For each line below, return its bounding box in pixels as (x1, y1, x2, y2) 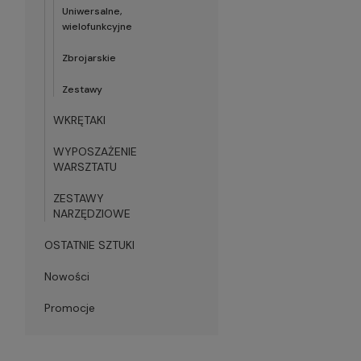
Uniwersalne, (62, 5, 122, 18)
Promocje (44, 301, 95, 315)
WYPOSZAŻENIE (53, 144, 137, 159)
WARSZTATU (53, 160, 117, 174)
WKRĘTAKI (53, 113, 106, 127)
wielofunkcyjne (62, 20, 132, 33)
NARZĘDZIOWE (53, 206, 131, 221)
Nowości (44, 269, 89, 284)
